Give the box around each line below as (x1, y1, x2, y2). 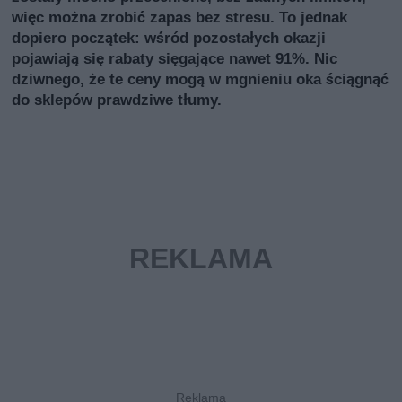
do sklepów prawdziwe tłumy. (12, 90, 223, 109)
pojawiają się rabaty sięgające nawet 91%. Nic (12, 48, 338, 67)
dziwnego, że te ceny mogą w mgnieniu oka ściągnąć (12, 69, 389, 88)
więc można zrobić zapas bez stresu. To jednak (12, 7, 348, 26)
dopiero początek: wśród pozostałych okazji (12, 28, 327, 47)
